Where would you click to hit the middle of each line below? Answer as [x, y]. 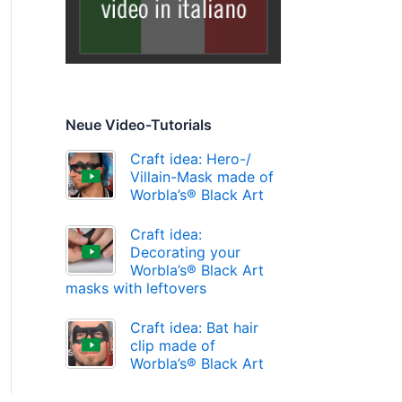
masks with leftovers [135, 288]
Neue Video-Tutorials [138, 125]
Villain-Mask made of [201, 177]
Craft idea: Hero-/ [190, 159]
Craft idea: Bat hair [194, 328]
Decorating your [185, 253]
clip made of [172, 346]
